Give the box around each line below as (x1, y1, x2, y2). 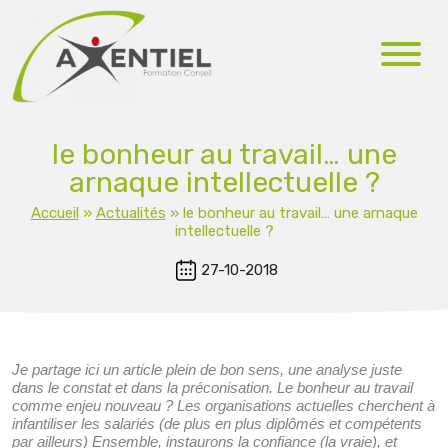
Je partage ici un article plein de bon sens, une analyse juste (12, 360, 402, 378)
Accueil (30, 204, 79, 223)
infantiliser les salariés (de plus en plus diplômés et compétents (12, 414, 422, 432)
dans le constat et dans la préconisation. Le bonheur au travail (12, 378, 413, 396)
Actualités (95, 204, 166, 223)
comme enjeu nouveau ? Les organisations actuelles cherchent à (12, 396, 435, 414)
